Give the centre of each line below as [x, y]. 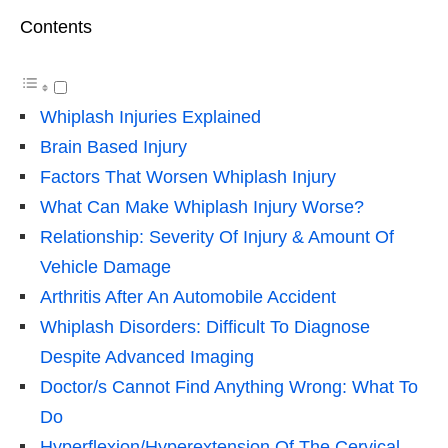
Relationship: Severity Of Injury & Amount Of [217, 236]
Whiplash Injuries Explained [150, 116]
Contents [56, 26]
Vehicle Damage [105, 266]
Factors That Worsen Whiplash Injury [188, 176]
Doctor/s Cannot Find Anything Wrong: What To [229, 386]
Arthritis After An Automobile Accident [188, 296]
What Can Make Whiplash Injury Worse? [202, 206]
